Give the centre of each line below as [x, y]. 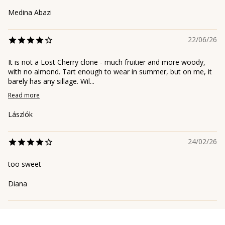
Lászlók [20, 114]
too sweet [25, 164]
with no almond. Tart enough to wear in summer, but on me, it [110, 71]
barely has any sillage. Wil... [51, 81]
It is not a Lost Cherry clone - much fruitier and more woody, [107, 62]
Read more [24, 95]
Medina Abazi [30, 12]
